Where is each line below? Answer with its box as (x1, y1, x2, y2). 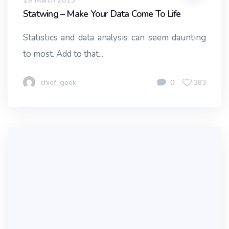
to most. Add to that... (23, 48, 104, 60)
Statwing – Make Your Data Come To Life (23, 7, 181, 20)
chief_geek (40, 77, 76, 88)
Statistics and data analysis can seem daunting (23, 32, 206, 44)
